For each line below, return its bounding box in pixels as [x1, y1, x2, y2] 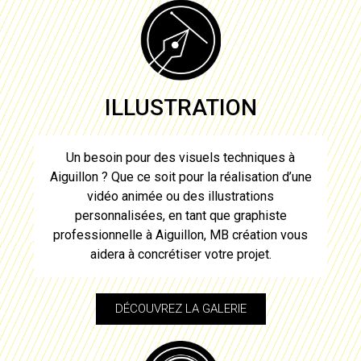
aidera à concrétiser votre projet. [89, 246, 272, 262]
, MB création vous [204, 226, 308, 243]
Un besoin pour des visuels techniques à [66, 149, 295, 165]
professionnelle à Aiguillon [53, 226, 204, 243]
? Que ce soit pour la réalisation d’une [98, 168, 312, 185]
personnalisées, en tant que [74, 207, 234, 223]
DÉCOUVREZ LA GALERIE [114, 301, 247, 316]
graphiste [233, 207, 287, 223]
